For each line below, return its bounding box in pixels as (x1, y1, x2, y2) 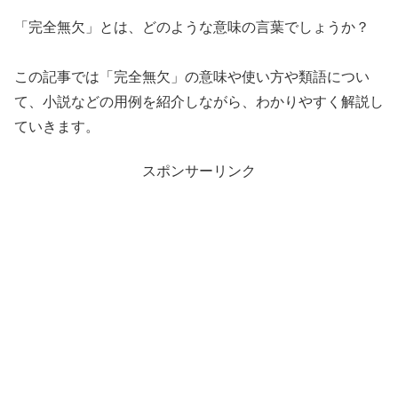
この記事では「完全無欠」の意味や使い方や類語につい (14, 68, 370, 84)
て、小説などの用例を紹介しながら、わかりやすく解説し (14, 93, 384, 109)
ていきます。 (14, 118, 99, 134)
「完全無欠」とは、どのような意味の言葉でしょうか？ (14, 19, 370, 35)
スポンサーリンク (142, 163, 256, 179)
